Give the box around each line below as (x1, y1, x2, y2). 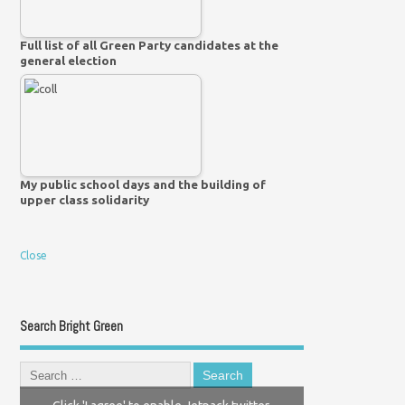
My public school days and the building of (20, 177, 267, 193)
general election (20, 52, 118, 68)
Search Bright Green (20, 316, 124, 334)
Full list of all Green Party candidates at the (20, 37, 279, 52)
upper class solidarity (20, 193, 150, 208)
